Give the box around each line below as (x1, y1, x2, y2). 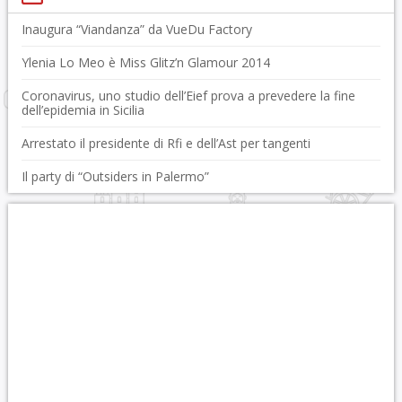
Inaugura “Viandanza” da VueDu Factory (21, 21, 252, 38)
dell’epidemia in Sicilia (21, 101, 144, 118)
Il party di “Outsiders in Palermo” (21, 168, 209, 185)
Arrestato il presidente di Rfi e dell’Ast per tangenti (21, 135, 310, 152)
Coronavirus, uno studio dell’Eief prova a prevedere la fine (21, 87, 355, 104)
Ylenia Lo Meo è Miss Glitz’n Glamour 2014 (21, 54, 270, 71)
